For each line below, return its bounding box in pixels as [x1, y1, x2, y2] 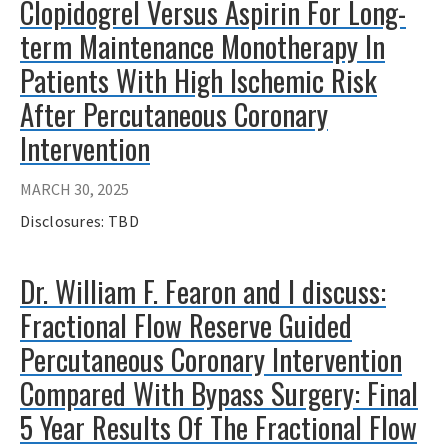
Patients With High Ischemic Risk [20, 59, 377, 102]
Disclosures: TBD [20, 210, 139, 231]
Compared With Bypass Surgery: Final [20, 371, 418, 414]
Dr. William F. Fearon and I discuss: [20, 269, 386, 312]
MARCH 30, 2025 [20, 178, 129, 199]
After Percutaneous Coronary [20, 93, 328, 136]
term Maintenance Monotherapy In [20, 25, 385, 68]
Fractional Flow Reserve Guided [20, 303, 352, 346]
